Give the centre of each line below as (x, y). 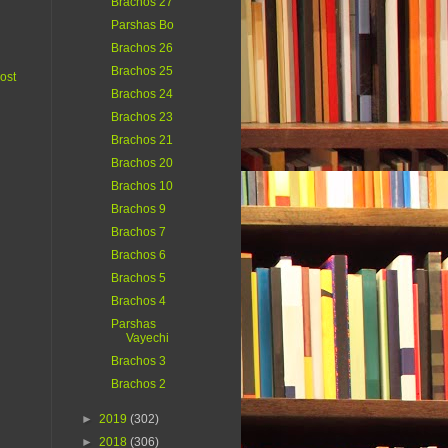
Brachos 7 (138, 232)
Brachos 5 (138, 278)
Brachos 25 (141, 71)
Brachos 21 (141, 140)
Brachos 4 (138, 301)
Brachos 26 (141, 48)
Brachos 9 (138, 209)
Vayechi (147, 338)
